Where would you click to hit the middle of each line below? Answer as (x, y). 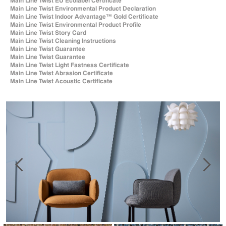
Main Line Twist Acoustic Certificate (61, 81)
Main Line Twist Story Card (48, 33)
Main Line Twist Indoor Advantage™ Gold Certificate (84, 16)
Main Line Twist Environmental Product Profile (76, 24)
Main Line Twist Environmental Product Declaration (83, 8)
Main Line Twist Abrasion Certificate (62, 73)
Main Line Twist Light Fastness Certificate (70, 65)
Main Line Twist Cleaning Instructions (63, 41)
